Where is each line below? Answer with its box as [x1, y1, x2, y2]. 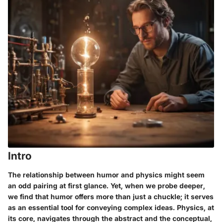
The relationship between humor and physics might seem [8, 170, 205, 179]
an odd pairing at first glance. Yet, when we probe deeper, [8, 181, 205, 190]
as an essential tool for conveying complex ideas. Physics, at [8, 203, 214, 212]
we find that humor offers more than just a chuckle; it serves [8, 192, 214, 201]
